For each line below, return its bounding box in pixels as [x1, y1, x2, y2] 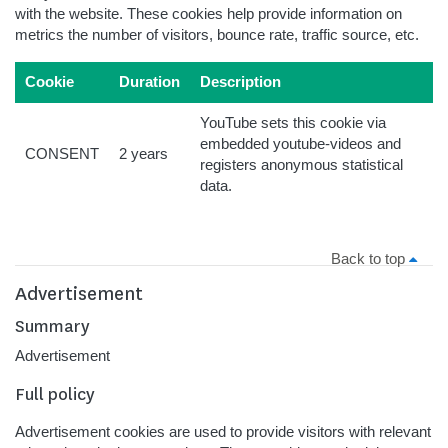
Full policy [15, 383, 95, 405]
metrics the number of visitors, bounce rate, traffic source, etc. [15, 27, 419, 43]
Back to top [331, 251, 409, 267]
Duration [119, 74, 180, 90]
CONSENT [25, 146, 99, 162]
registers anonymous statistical [200, 157, 403, 173]
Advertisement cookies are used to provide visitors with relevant [15, 424, 431, 440]
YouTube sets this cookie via [200, 115, 386, 131]
